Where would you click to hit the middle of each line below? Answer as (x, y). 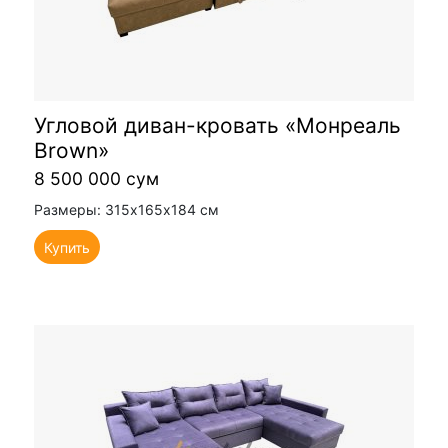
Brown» (71, 150)
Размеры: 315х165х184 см (126, 209)
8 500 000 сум (96, 178)
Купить (67, 248)
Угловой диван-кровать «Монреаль (217, 125)
